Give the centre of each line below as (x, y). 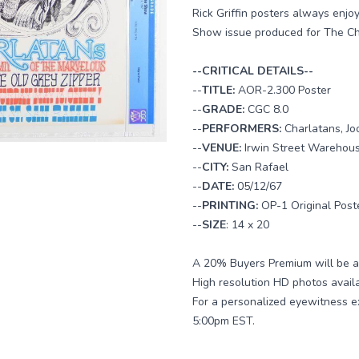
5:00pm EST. (224, 321)
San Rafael (260, 167)
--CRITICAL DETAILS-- (253, 71)
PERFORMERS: (243, 129)
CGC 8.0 (268, 109)
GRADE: (225, 109)
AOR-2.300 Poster (284, 90)
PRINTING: (232, 206)
